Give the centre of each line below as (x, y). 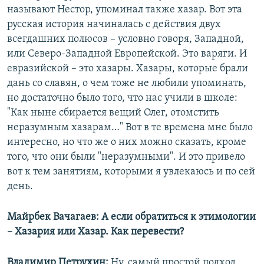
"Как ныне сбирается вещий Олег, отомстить (113, 113)
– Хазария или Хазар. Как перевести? (95, 232)
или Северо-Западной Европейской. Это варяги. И (127, 54)
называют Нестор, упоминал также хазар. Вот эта (125, 10)
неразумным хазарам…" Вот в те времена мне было (130, 128)
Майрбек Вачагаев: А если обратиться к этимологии (131, 217)
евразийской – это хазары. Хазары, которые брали (128, 69)
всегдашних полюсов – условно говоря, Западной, (126, 39)
